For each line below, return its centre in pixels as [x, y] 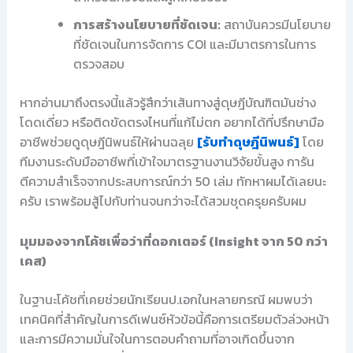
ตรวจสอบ [98, 64]
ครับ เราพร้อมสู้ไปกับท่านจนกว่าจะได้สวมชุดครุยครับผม [163, 201]
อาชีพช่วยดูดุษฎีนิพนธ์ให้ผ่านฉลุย [108, 142]
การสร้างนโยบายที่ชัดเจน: [147, 25]
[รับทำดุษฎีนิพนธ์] [248, 142]
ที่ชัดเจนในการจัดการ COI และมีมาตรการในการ [194, 45]
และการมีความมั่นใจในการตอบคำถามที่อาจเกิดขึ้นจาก [157, 338]
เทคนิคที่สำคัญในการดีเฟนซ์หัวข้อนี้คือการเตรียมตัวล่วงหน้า [174, 319]
